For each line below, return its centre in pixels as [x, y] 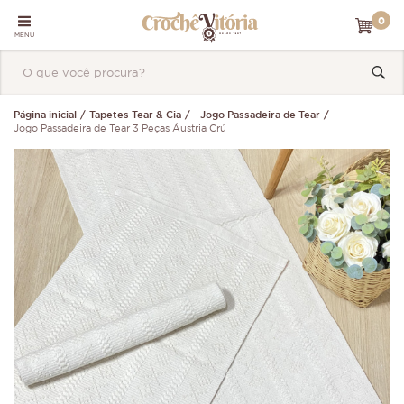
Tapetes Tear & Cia [135, 115]
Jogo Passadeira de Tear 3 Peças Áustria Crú [120, 129]
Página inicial [45, 115]
